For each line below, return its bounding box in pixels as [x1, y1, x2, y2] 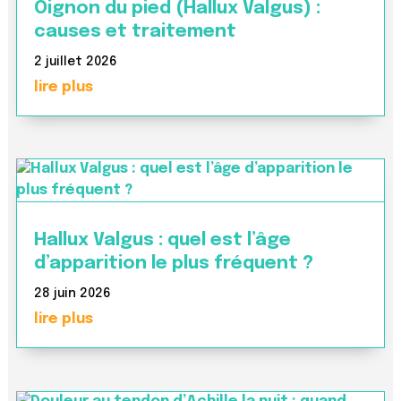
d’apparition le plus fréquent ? [33, 254, 313, 274]
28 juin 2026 [33, 287, 111, 301]
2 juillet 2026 [33, 55, 117, 68]
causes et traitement [33, 21, 236, 41]
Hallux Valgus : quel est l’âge [33, 231, 291, 251]
